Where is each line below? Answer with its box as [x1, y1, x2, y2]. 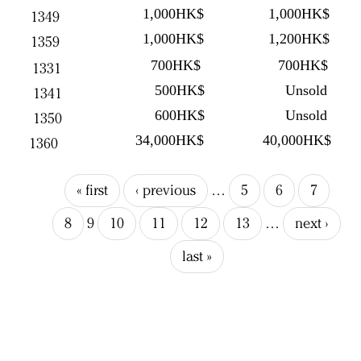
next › [295, 214, 329, 232]
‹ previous [135, 181, 196, 199]
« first [76, 181, 108, 199]
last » [181, 247, 212, 265]
